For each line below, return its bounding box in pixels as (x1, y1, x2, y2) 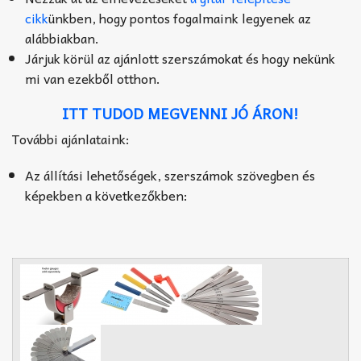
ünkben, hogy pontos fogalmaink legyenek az (48, 6, 311, 28)
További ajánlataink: (12, 127, 130, 149)
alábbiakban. (25, 27, 99, 48)
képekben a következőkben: (25, 184, 188, 205)
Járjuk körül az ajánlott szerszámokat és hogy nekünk (25, 47, 335, 68)
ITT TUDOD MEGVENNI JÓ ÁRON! (62, 101, 299, 125)
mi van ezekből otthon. (25, 67, 160, 89)
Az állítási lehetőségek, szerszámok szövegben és (25, 164, 315, 185)
